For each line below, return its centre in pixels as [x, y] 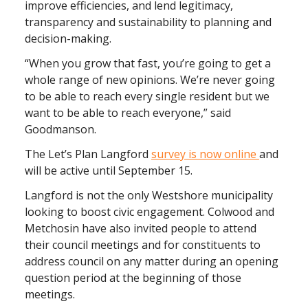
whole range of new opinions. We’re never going [150, 80]
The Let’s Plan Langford [88, 154]
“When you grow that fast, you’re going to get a [148, 64]
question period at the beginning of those [133, 278]
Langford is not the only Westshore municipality [149, 196]
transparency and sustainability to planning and [148, 22]
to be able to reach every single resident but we [147, 97]
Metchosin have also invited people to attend [141, 229]
